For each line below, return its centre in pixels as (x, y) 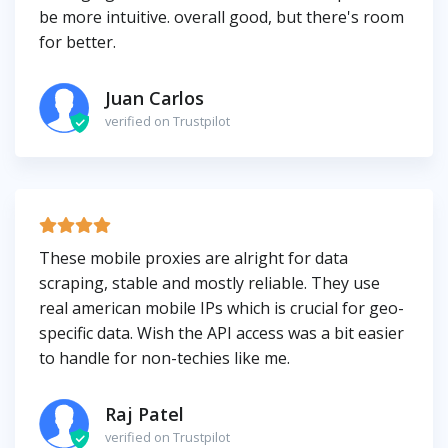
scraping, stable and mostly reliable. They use (209, 283)
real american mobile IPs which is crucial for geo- (221, 308)
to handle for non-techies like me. (164, 358)
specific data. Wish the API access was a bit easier (221, 333)
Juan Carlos (154, 97)
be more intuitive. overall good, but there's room (221, 17)
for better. (77, 42)
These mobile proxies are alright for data (193, 258)
